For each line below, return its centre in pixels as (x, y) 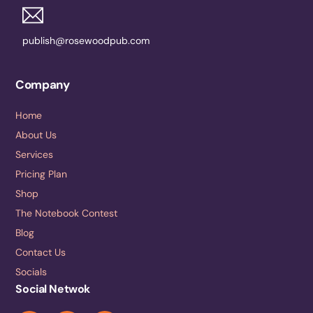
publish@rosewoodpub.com (86, 40)
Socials (31, 271)
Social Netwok (53, 289)
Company (43, 84)
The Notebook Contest (67, 213)
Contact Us (41, 252)
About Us (36, 134)
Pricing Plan (42, 174)
